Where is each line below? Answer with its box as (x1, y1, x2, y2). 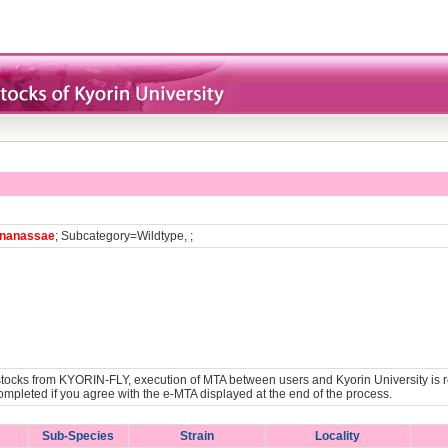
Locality (315, 429, 360, 443)
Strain (179, 429, 214, 443)
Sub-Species (42, 429, 114, 443)
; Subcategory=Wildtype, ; (54, 229, 193, 243)
